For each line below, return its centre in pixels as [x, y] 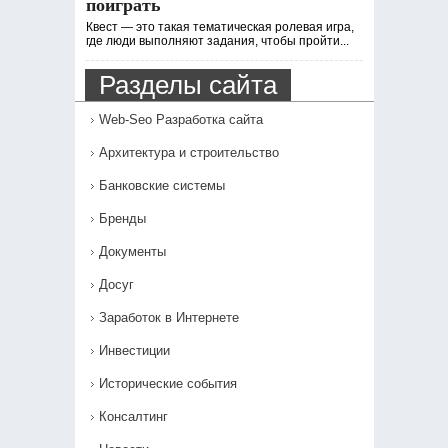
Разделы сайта [187, 85]
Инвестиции [134, 350]
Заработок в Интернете [168, 317]
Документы [132, 251]
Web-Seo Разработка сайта [180, 119]
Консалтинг [133, 416]
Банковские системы [161, 185]
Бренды [122, 218]
